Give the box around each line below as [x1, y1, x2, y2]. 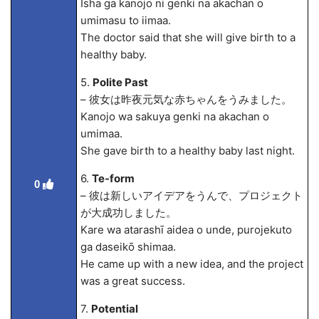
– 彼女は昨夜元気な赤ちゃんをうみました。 [80, 93, 292, 106]
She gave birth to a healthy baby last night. [80, 144, 295, 157]
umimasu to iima [80, 14, 162, 27]
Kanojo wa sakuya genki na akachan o [80, 110, 269, 123]
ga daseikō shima [80, 240, 167, 253]
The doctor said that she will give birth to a [80, 31, 296, 44]
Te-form [91, 172, 135, 185]
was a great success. [80, 274, 185, 288]
